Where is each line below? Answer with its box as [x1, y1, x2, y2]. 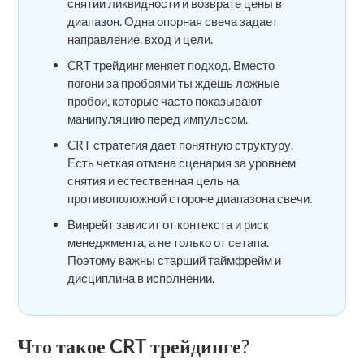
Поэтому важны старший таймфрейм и [67, 253, 282, 267]
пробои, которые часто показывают [67, 93, 263, 108]
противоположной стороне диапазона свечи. [67, 191, 313, 206]
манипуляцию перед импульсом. [67, 111, 249, 126]
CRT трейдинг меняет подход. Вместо [67, 58, 275, 72]
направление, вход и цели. [67, 32, 214, 46]
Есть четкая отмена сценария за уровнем [67, 155, 297, 170]
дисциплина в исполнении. [67, 271, 215, 285]
